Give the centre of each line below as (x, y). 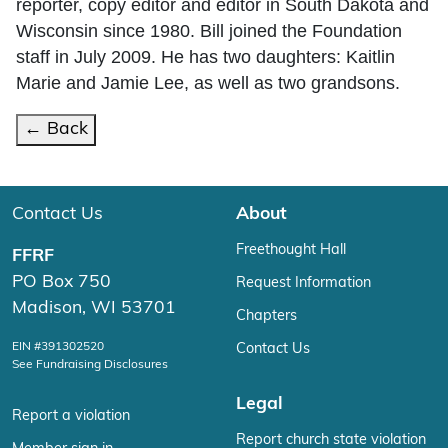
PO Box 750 (61, 282)
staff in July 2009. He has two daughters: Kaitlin (205, 56)
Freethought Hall (291, 250)
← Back (56, 129)
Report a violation (71, 416)
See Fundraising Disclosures (90, 364)
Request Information (303, 283)
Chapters (266, 316)
